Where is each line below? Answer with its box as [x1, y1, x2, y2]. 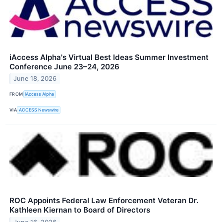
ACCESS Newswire [19, 107, 59, 113]
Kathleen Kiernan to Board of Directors [9, 205, 150, 215]
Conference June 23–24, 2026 [9, 61, 119, 71]
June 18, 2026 [13, 75, 57, 83]
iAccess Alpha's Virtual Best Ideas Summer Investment [9, 52, 209, 62]
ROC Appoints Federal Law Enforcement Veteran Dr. [9, 196, 198, 206]
